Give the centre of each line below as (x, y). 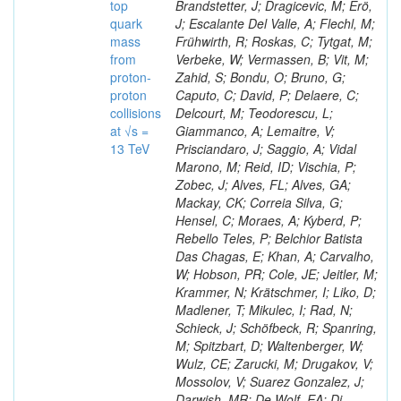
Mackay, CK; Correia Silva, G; (259, 202)
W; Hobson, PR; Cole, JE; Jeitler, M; (277, 274)
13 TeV (130, 149)
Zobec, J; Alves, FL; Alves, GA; (263, 184)
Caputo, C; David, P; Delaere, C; (267, 95)
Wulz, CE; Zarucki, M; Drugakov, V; (274, 363)
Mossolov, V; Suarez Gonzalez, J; (270, 381)
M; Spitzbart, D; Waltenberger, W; (269, 346)
